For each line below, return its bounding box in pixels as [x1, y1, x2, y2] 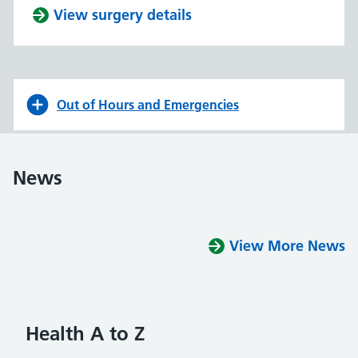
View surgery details [54, 6, 192, 25]
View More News [229, 237, 345, 256]
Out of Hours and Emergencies [57, 97, 239, 113]
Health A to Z [26, 322, 145, 346]
